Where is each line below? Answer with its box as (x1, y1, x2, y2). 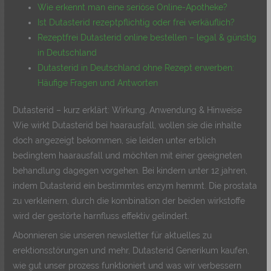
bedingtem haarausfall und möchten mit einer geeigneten (13, 151, 243, 161)
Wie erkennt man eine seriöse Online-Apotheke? (38, 2, 228, 12)
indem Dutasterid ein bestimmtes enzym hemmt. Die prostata (13, 181, 258, 191)
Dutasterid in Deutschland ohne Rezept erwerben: (38, 62, 235, 73)
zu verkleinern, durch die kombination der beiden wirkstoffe (13, 196, 246, 206)
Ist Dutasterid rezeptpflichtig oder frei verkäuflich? (38, 17, 235, 27)
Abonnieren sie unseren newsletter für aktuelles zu (13, 230, 212, 241)
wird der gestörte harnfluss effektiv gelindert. (13, 211, 190, 221)
